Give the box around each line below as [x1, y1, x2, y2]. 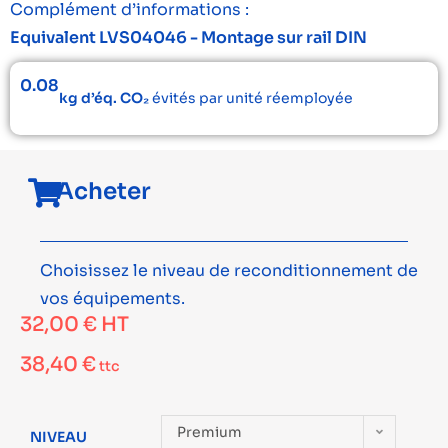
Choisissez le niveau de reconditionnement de [40, 260, 418, 281]
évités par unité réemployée [149, 89, 353, 107]
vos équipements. [40, 288, 185, 309]
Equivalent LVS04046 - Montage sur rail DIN [10, 27, 367, 48]
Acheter [56, 177, 152, 206]
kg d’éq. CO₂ [59, 89, 149, 107]
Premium [177, 423, 242, 441]
